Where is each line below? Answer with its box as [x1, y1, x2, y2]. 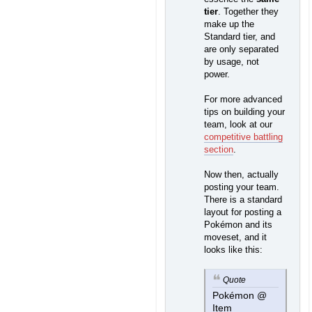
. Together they [218, 6, 279, 17]
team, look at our [204, 119, 272, 130]
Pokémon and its [204, 219, 272, 231]
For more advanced [204, 94, 282, 105]
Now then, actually [204, 169, 279, 180]
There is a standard [204, 194, 282, 205]
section [204, 144, 233, 155]
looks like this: [204, 244, 263, 256]
